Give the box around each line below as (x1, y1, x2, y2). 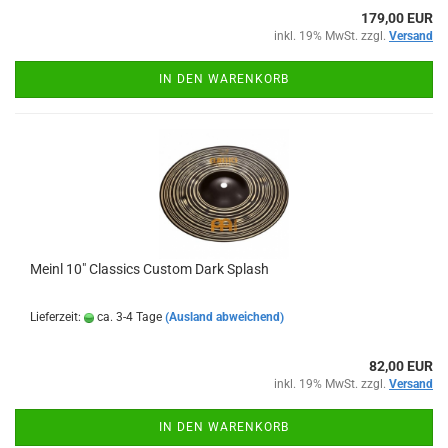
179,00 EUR (361, 10, 433, 26)
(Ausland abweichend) (165, 310, 284, 324)
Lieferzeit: (30, 310, 84, 324)
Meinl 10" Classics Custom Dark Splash (30, 261, 269, 277)
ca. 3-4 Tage (94, 310, 162, 324)
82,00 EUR (369, 358, 433, 374)
